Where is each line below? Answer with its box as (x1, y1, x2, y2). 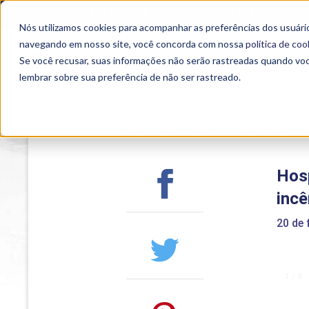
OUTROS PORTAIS (71, 8, 149, 19)
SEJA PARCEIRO (212, 8, 281, 19)
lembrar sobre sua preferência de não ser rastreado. (19, 71, 241, 83)
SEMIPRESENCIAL (77, 37, 169, 50)
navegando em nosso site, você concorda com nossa (19, 38, 246, 50)
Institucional (163, 127, 217, 137)
